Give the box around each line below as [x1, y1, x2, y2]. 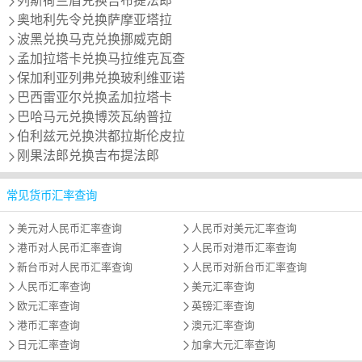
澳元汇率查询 [192, 318, 255, 331]
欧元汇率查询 [17, 299, 80, 312]
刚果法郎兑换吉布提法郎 [17, 148, 159, 162]
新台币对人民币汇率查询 [17, 260, 133, 273]
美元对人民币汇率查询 [17, 221, 122, 234]
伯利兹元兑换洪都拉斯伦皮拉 [17, 128, 185, 143]
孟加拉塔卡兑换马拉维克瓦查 [17, 51, 185, 65]
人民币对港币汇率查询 [192, 241, 297, 254]
